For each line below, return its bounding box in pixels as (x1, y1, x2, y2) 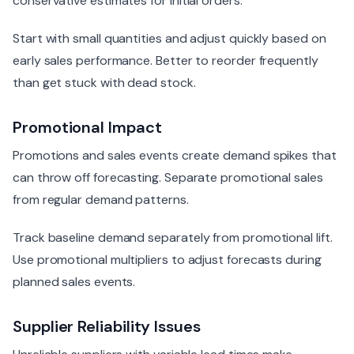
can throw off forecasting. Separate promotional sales (13, 169, 323, 186)
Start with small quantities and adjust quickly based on (13, 30, 326, 47)
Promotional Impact (13, 117, 162, 138)
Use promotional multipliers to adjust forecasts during (13, 251, 322, 269)
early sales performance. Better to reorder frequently (13, 52, 318, 70)
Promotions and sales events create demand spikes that (13, 147, 337, 164)
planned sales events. (13, 273, 136, 291)
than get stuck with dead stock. (13, 74, 196, 92)
